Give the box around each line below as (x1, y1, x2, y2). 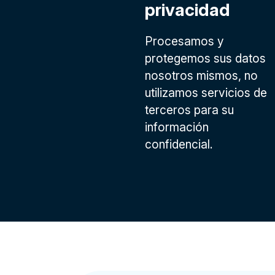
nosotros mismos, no (145, 68, 258, 83)
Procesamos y (145, 34, 224, 48)
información (145, 120, 209, 134)
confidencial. (145, 137, 213, 152)
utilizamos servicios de (145, 85, 267, 100)
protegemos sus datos (145, 51, 266, 66)
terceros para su (145, 103, 234, 117)
